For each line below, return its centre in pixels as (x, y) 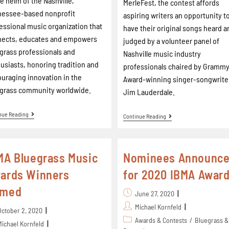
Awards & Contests (161, 220)
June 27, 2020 (155, 193)
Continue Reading (145, 116)
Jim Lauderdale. (149, 92)
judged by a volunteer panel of (171, 41)
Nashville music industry (162, 53)
